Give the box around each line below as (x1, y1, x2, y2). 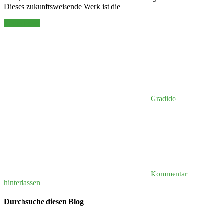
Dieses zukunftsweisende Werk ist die (4, 2, 120, 11)
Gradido (151, 94, 176, 103)
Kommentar (151, 169, 187, 178)
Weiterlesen (4, 19, 40, 27)
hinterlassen (4, 178, 40, 187)
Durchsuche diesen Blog (4, 197, 84, 206)
